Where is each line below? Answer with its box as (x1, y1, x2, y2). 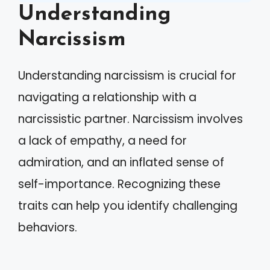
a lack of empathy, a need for (18, 133, 187, 149)
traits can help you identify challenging (18, 198, 237, 214)
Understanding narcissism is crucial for (18, 67, 236, 84)
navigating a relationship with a (18, 89, 196, 105)
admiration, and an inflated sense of (18, 154, 224, 171)
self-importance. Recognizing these (18, 176, 221, 192)
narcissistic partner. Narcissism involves (18, 111, 243, 127)
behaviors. (18, 219, 77, 236)
